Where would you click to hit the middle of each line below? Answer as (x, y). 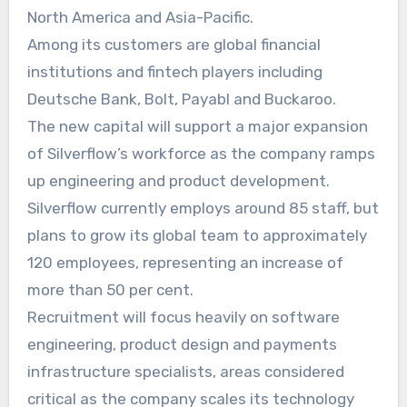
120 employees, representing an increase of (185, 262)
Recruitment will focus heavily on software (183, 317)
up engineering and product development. (178, 180)
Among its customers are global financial (174, 44)
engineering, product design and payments (182, 344)
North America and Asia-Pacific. (140, 17)
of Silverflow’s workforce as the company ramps (201, 153)
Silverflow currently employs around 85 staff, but (203, 208)
